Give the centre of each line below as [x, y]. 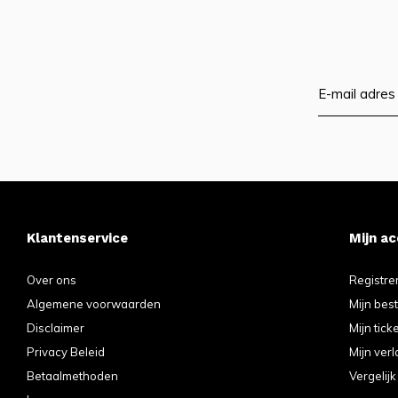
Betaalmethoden [72, 376]
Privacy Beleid [66, 352]
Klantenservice [77, 238]
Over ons [52, 280]
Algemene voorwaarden [94, 304]
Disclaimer [56, 328]
